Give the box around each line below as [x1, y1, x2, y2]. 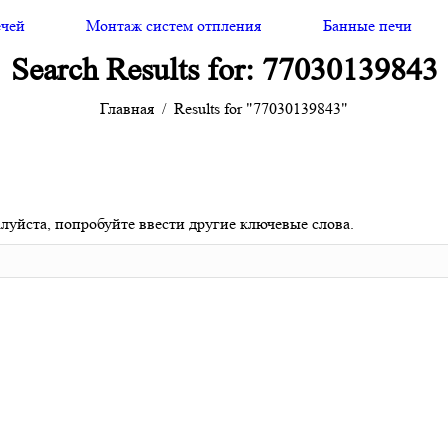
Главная [100, 99, 154, 118]
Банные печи [323, 16, 413, 35]
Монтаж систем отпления [86, 16, 262, 35]
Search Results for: [10, 52, 262, 88]
